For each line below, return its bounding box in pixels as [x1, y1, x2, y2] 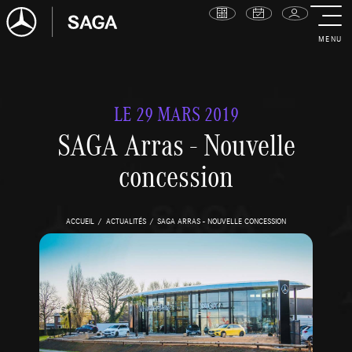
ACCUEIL [66, 214, 95, 226]
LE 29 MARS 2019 [113, 100, 239, 128]
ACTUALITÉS [105, 214, 146, 226]
